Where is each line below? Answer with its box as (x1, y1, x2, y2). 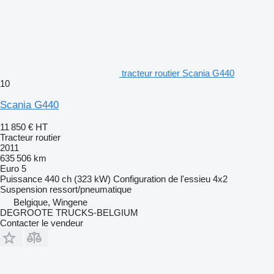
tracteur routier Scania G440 (122, 67, 234, 78)
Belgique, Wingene (13, 196, 87, 207)
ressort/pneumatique (50, 183, 131, 194)
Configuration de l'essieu (113, 173, 210, 184)
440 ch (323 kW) (45, 173, 111, 184)
